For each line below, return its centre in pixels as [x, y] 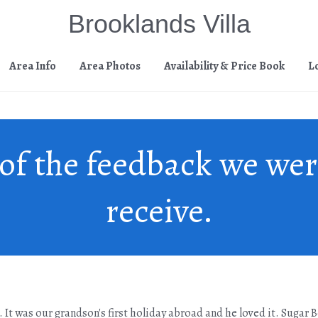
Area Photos [110, 66]
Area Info [33, 66]
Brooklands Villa [159, 24]
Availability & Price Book [224, 66]
